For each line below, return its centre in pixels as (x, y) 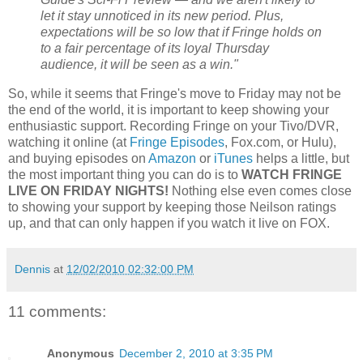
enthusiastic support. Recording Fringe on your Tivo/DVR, (173, 126)
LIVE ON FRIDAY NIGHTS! (88, 190)
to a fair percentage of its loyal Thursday (155, 49)
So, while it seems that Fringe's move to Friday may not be (175, 93)
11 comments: (57, 312)
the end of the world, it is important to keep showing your (169, 109)
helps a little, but (301, 158)
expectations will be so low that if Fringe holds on (181, 32)
